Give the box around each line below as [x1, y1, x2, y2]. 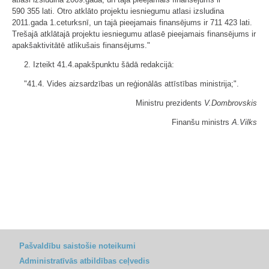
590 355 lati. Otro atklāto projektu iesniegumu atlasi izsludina [12, 7, 224, 16]
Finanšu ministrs [172, 118, 232, 127]
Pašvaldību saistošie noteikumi [19, 241, 136, 250]
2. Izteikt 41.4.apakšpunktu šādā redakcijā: [24, 60, 174, 69]
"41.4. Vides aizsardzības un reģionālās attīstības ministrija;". [24, 79, 239, 88]
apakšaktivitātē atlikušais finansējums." [12, 41, 150, 50]
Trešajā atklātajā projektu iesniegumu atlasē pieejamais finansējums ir [12, 29, 256, 38]
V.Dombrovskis [204, 98, 257, 107]
